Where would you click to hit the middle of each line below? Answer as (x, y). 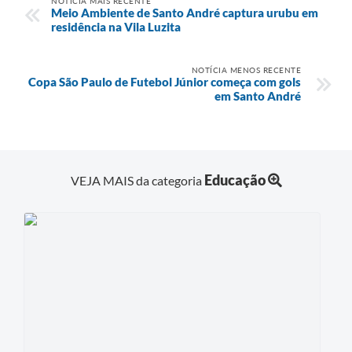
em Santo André (258, 95)
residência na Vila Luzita (116, 26)
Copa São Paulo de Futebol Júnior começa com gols (165, 81)
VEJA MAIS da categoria (137, 181)
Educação (235, 180)
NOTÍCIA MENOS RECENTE (246, 70)
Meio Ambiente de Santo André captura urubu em (185, 12)
